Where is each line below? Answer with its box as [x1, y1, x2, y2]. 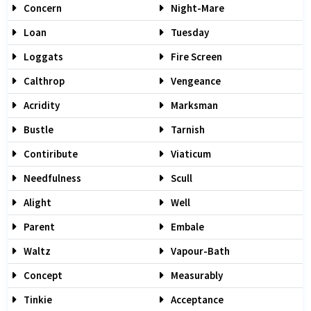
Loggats [22, 50, 63, 63]
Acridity [22, 99, 60, 112]
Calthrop [22, 74, 65, 87]
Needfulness [22, 171, 81, 185]
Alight [22, 196, 51, 209]
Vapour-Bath [169, 244, 230, 258]
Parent [22, 220, 55, 233]
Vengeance [169, 74, 221, 87]
